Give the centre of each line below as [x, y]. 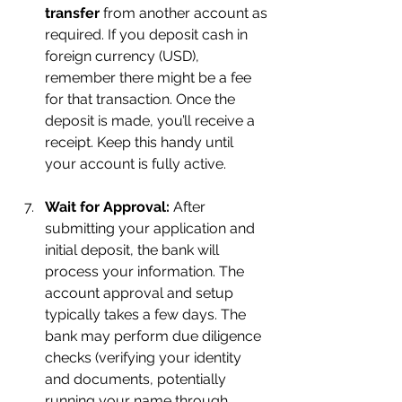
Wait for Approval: [107, 207]
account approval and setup [141, 293]
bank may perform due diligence [155, 336]
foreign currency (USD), [124, 56]
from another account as [185, 13]
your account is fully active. [135, 164]
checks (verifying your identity [145, 358]
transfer [72, 13]
